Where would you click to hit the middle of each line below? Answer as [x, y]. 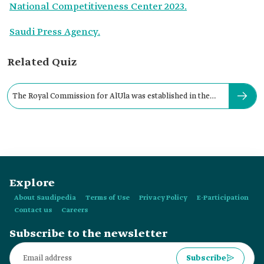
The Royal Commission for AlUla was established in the [111, 96]
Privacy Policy [163, 198]
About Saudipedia [45, 198]
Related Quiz [42, 62]
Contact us [33, 210]
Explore [32, 183]
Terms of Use [108, 198]
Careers [75, 210]
